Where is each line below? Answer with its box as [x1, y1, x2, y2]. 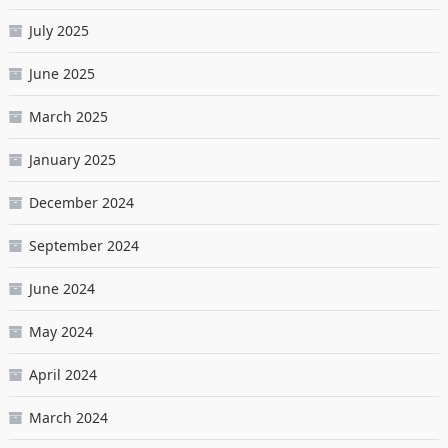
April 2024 [28, 365, 97, 385]
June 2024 [28, 279, 95, 299]
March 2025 [28, 107, 108, 127]
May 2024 [28, 322, 93, 342]
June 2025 [28, 64, 95, 84]
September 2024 [28, 236, 139, 256]
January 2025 [28, 150, 116, 170]
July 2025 [28, 21, 89, 41]
